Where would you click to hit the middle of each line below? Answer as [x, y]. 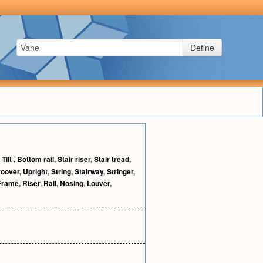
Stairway [89, 171]
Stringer [120, 171]
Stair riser [74, 159]
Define [202, 48]
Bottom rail [36, 159]
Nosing [72, 183]
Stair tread [112, 159]
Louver [98, 183]
